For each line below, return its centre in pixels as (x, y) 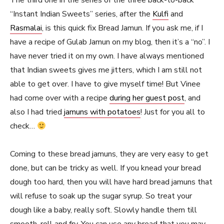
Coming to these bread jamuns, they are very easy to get (109, 154)
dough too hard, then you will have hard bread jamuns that (111, 182)
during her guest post (147, 98)
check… (23, 126)
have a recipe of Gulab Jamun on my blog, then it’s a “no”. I (110, 42)
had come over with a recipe (60, 98)
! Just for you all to (173, 112)
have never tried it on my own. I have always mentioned (107, 56)
